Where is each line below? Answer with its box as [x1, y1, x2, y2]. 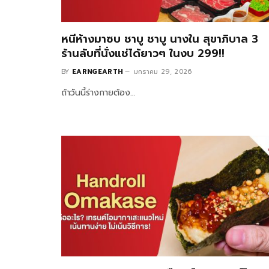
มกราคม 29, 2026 [133, 67, 192, 77]
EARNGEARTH [72, 67, 123, 77]
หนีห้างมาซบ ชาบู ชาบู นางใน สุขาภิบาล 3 [61, 31, 258, 48]
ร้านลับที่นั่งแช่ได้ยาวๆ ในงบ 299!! [61, 45, 225, 62]
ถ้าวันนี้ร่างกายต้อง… [61, 86, 135, 100]
